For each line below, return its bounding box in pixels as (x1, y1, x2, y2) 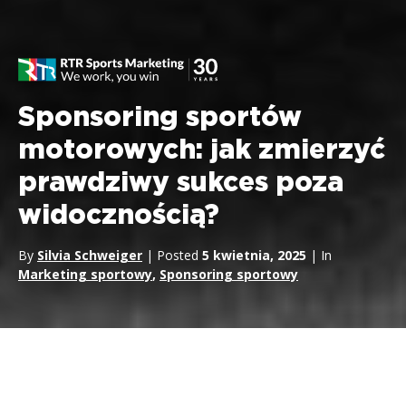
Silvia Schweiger (37, 246, 142, 264)
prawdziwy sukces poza (18, 169, 343, 197)
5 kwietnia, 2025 (202, 246, 306, 264)
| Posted (142, 246, 202, 264)
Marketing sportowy (18, 266, 152, 283)
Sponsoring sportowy (159, 266, 298, 283)
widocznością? (18, 202, 219, 229)
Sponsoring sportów (18, 104, 302, 131)
